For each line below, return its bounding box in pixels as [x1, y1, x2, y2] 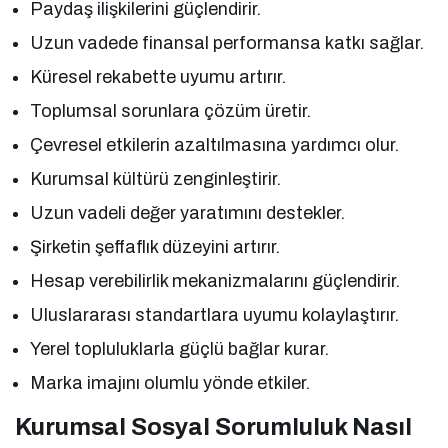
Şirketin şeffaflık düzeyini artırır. [30, 237, 281, 258]
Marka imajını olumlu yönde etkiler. [30, 373, 311, 394]
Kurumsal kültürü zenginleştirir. [30, 169, 282, 190]
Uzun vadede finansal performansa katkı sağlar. [30, 33, 425, 54]
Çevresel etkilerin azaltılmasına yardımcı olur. [30, 135, 400, 156]
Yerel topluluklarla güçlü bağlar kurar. [30, 339, 330, 360]
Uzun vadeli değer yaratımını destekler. [30, 203, 346, 224]
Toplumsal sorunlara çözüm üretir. [30, 101, 312, 122]
